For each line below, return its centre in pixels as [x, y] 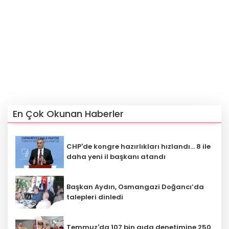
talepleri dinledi [95, 197]
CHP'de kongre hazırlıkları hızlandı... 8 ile [139, 147]
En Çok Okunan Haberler [68, 113]
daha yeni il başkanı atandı [116, 157]
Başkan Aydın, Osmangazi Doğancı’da [135, 187]
